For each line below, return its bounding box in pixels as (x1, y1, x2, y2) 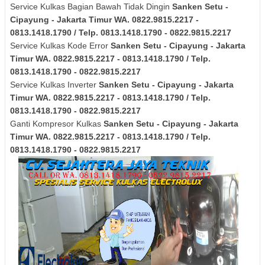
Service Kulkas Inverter (10, 79, 99, 89)
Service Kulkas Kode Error (10, 40, 111, 50)
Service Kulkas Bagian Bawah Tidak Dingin (10, 1, 172, 11)
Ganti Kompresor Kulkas (10, 118, 104, 128)
